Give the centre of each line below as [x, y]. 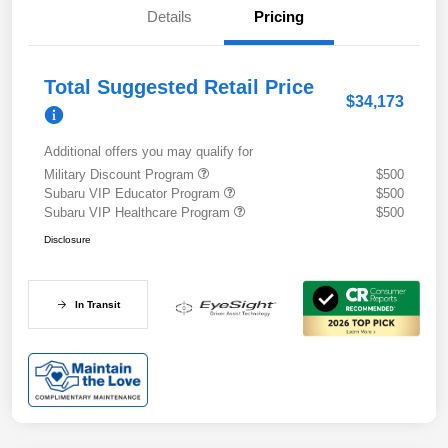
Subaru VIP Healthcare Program [139, 213]
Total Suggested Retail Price [179, 87]
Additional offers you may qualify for [148, 152]
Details [169, 17]
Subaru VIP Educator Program [134, 194]
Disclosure [67, 240]
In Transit [97, 305]
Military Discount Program [121, 175]
